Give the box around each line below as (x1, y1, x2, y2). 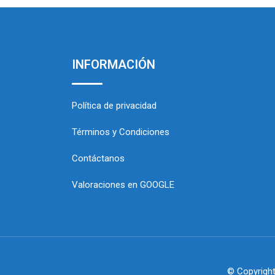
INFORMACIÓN (72, 57, 155, 72)
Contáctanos (72, 153, 125, 164)
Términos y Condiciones (72, 126, 169, 137)
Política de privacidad (72, 100, 157, 111)
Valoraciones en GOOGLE (72, 179, 174, 190)
